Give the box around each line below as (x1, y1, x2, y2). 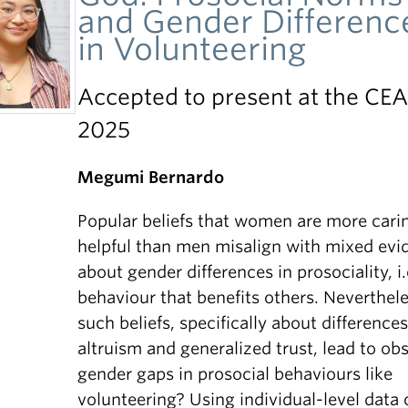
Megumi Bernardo (77, 168, 225, 187)
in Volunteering (77, 30, 307, 67)
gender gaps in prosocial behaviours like (77, 364, 393, 383)
